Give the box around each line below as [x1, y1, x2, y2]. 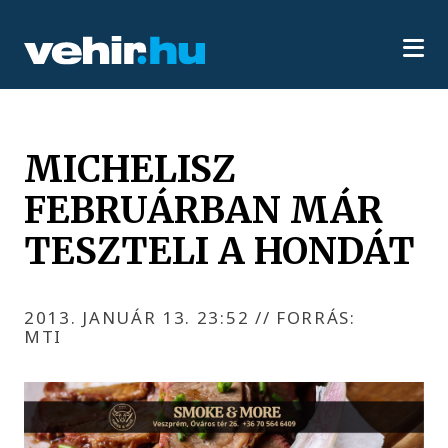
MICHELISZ [24, 145, 237, 192]
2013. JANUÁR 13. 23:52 [24, 306, 255, 330]
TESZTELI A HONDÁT [24, 227, 416, 274]
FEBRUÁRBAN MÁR [24, 186, 384, 233]
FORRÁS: [270, 306, 356, 330]
